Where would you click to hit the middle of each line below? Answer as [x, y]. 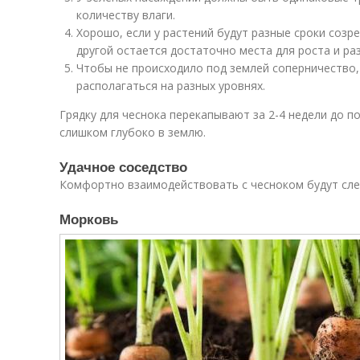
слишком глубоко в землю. [133, 132]
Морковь [89, 219]
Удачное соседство [123, 166]
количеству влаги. [126, 15]
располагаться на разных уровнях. [171, 86]
